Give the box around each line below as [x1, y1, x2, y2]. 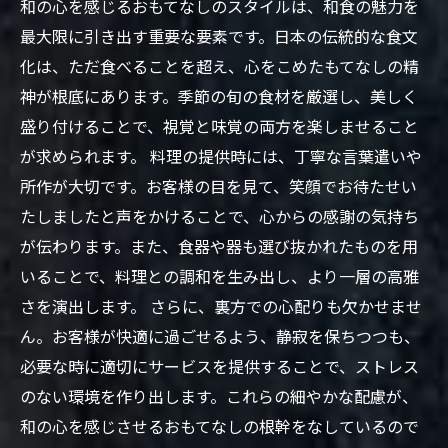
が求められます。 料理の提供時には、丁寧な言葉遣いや [20, 144, 422, 168]
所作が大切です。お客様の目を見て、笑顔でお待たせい [20, 174, 417, 198]
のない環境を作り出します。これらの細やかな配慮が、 [20, 384, 418, 408]
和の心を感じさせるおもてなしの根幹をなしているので [20, 414, 419, 438]
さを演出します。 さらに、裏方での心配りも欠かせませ [20, 294, 422, 318]
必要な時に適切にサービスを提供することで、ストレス [20, 354, 419, 378]
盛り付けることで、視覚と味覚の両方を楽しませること [20, 114, 419, 138]
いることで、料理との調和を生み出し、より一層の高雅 [20, 264, 419, 288]
